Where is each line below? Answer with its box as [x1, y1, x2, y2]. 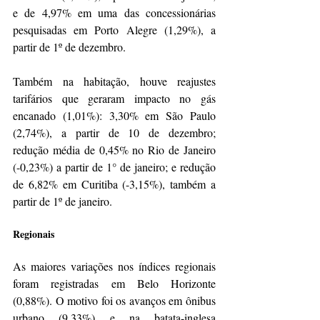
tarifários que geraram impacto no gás [13, 91, 216, 106]
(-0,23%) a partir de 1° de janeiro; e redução [13, 159, 216, 175]
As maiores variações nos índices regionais [13, 259, 216, 274]
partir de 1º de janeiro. [13, 194, 112, 209]
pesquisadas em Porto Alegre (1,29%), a [13, 22, 216, 38]
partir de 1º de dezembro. [13, 39, 126, 55]
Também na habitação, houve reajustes [13, 74, 216, 89]
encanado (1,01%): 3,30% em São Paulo [13, 108, 216, 124]
